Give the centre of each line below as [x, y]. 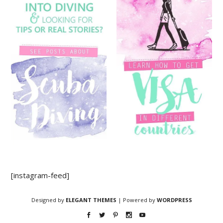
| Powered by [136, 200]
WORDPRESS [174, 200]
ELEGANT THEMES [91, 200]
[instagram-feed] [40, 175]
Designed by [48, 200]
